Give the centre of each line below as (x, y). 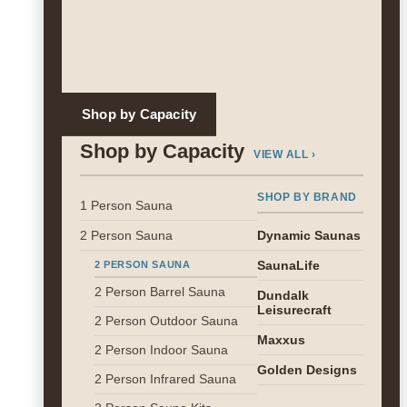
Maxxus (281, 340)
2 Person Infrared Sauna (165, 379)
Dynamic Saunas (309, 235)
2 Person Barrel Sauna (160, 292)
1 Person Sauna (126, 205)
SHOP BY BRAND (307, 197)
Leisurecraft (294, 310)
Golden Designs (307, 370)
